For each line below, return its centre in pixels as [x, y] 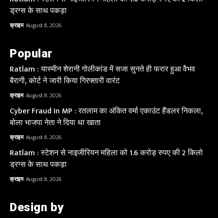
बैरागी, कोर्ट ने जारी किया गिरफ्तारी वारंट [65, 81]
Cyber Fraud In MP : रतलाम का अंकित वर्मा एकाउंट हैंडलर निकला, [106, 111]
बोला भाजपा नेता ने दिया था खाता [55, 123]
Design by [37, 208]
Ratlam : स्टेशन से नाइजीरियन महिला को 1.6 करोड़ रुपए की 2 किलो [106, 153]
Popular [31, 54]
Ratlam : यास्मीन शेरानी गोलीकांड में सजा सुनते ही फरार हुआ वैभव [102, 70]
